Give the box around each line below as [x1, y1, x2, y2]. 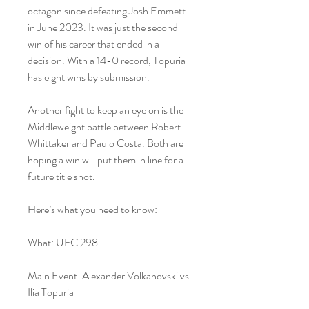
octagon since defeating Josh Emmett [28, 3, 186, 19]
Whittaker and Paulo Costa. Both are [28, 135, 183, 151]
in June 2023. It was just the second [28, 19, 178, 35]
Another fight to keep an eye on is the [28, 102, 183, 118]
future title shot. [28, 168, 95, 184]
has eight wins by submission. [28, 69, 150, 85]
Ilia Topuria [28, 284, 74, 300]
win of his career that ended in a [28, 36, 159, 52]
